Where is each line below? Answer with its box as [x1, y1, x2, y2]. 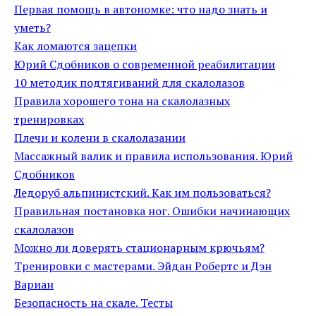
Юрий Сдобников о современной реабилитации [14, 56, 275, 72]
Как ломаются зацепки [14, 38, 137, 54]
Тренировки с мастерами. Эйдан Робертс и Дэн [14, 258, 272, 274]
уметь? [14, 20, 51, 35]
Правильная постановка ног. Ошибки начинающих [14, 203, 290, 219]
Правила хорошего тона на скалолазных [14, 93, 230, 109]
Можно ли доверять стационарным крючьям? [14, 240, 265, 255]
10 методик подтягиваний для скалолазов [14, 75, 245, 90]
